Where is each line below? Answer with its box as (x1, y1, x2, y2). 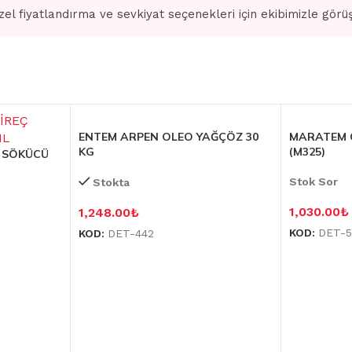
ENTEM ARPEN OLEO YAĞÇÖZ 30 (78, 130, 258, 145)
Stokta (92, 176, 130, 189)
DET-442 (107, 227, 154, 240)
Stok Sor (289, 175, 339, 189)
